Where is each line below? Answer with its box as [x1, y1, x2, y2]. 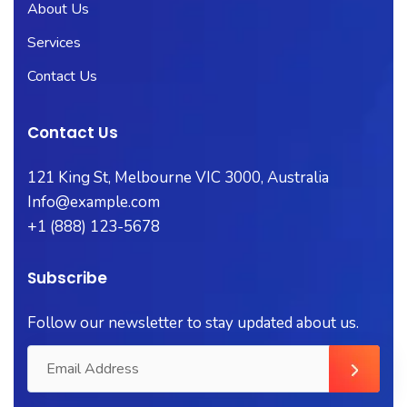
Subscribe [27, 266, 107, 289]
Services [27, 32, 81, 53]
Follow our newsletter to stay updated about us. [27, 312, 359, 333]
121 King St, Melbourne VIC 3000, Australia [27, 166, 329, 188]
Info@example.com [27, 191, 160, 213]
